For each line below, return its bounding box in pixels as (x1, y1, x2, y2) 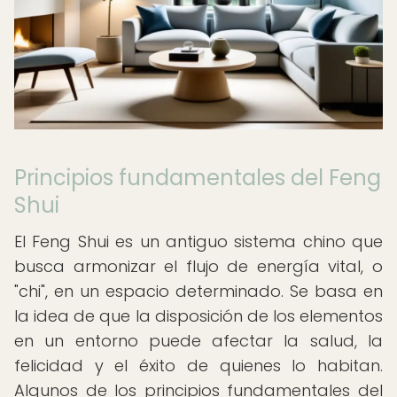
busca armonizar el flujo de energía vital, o (14, 255, 383, 277)
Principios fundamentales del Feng (14, 163, 381, 192)
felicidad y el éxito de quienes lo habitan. (14, 354, 383, 377)
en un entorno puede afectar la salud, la (14, 330, 383, 352)
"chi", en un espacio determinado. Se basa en (14, 280, 383, 302)
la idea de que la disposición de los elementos (14, 305, 383, 327)
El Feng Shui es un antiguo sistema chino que (14, 230, 383, 253)
